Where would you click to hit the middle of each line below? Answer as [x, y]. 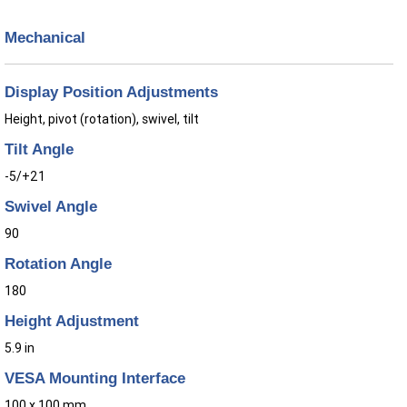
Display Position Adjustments [111, 92]
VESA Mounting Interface [95, 378]
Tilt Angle [39, 149]
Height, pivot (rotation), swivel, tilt [102, 119]
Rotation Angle [58, 264]
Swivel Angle [51, 207]
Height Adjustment [72, 321]
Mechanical [45, 38]
